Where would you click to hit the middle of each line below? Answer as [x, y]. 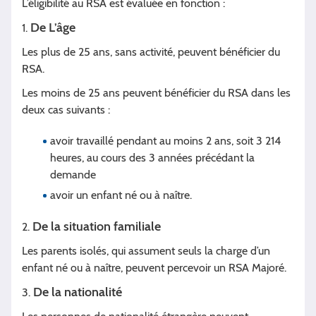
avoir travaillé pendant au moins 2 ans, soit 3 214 [165, 140]
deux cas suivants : [66, 109]
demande [74, 174]
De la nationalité [78, 292]
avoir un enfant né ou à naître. [121, 195]
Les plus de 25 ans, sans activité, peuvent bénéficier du [151, 51]
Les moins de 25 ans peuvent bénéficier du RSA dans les [156, 92]
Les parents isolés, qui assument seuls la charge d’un [146, 250]
